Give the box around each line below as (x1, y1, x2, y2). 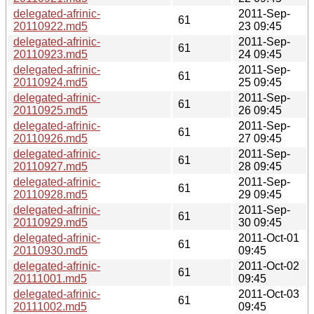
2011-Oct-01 (238, 231, 299, 244)
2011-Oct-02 (238, 259, 299, 272)
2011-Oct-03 (238, 287, 299, 300)
